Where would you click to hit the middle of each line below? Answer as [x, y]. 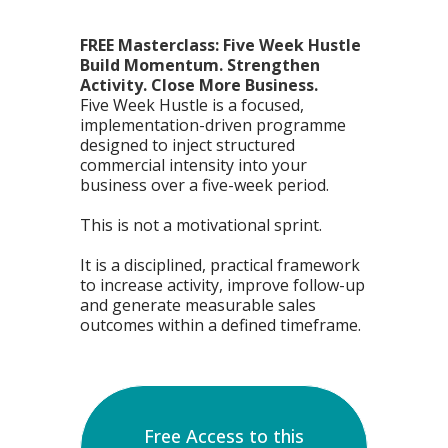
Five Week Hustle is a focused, [192, 105]
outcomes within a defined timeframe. [220, 325]
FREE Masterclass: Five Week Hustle [220, 45]
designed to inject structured [187, 145]
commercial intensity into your [193, 165]
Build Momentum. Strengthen [200, 65]
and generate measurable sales [198, 305]
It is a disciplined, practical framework [220, 265]
